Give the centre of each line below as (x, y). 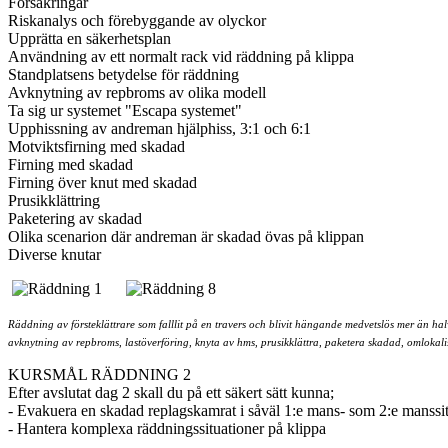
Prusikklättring (56, 201)
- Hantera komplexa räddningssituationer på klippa (167, 429)
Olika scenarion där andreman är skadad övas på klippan (186, 237)
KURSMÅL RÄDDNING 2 (99, 375)
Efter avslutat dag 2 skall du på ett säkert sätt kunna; (171, 393)
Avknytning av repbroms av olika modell (137, 93)
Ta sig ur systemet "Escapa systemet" (125, 111)
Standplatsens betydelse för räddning (123, 75)
